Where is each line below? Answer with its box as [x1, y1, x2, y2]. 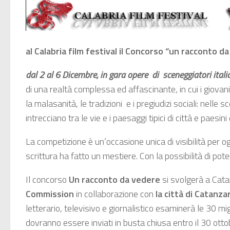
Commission [26, 187, 76, 201]
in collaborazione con [76, 187, 156, 201]
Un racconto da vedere [69, 172, 162, 187]
